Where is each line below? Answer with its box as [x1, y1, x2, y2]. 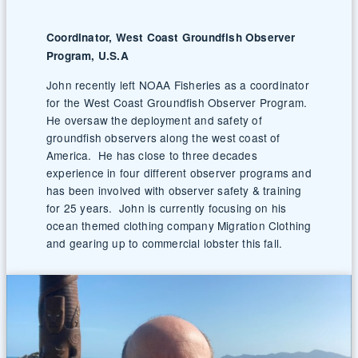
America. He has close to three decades [46, 146, 257, 163]
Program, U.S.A [46, 48, 129, 64]
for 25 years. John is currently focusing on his [46, 199, 287, 216]
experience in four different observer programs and [46, 164, 312, 181]
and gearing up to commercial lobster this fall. [46, 234, 283, 251]
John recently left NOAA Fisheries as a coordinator [46, 76, 309, 93]
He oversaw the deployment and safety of [46, 111, 262, 128]
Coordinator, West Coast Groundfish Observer [46, 30, 296, 46]
